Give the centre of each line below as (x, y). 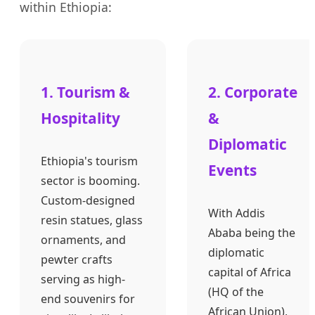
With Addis (237, 213)
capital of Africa (250, 272)
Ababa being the (252, 232)
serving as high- (83, 279)
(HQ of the (236, 291)
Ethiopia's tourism (89, 161)
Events (232, 171)
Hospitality (81, 118)
